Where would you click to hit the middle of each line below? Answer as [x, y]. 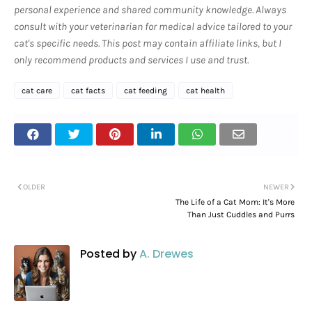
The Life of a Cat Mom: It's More [235, 202]
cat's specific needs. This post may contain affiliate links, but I [148, 44]
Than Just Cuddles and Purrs [241, 215]
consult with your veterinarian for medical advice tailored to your [153, 27]
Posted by [108, 254]
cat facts [88, 91]
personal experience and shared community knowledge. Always [150, 10]
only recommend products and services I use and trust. [131, 60]
